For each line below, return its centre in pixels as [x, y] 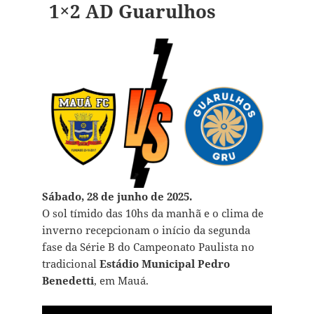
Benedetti [68, 281]
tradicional [70, 264]
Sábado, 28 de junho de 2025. [117, 197]
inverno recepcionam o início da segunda [146, 230]
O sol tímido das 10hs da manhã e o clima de [152, 213]
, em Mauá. [121, 281]
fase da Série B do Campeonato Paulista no [148, 247]
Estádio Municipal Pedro [164, 264]
